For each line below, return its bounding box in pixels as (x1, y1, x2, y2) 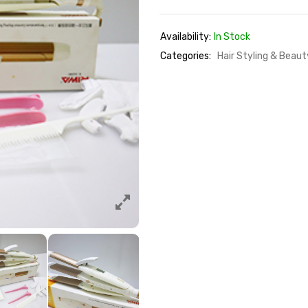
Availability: (159, 31, 211, 43)
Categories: (159, 50, 211, 62)
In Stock (213, 31, 250, 43)
